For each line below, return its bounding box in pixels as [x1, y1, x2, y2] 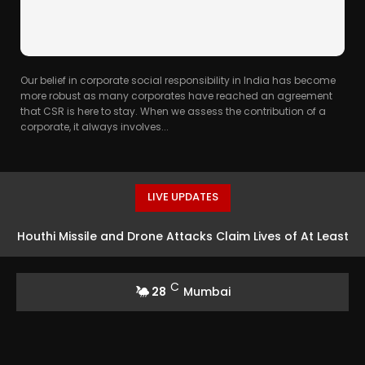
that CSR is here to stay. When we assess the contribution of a [20, 103, 326, 118]
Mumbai [182, 283, 231, 300]
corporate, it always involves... [20, 119, 169, 134]
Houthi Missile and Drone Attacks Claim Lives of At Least [16, 227, 349, 244]
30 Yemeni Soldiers [127, 260, 238, 277]
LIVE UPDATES [147, 188, 218, 204]
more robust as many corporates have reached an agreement [20, 88, 332, 103]
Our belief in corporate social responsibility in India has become [20, 73, 336, 87]
